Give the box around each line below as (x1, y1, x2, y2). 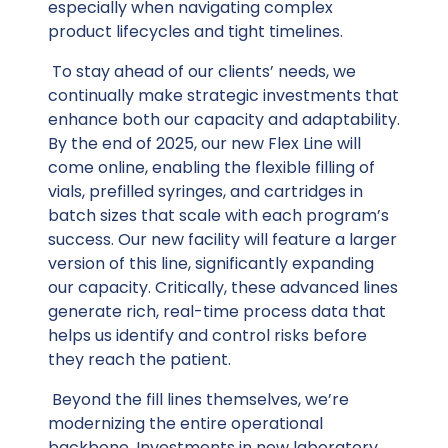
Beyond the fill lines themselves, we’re (52, 387, 349, 411)
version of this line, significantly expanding (48, 251, 374, 275)
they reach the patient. (48, 347, 231, 371)
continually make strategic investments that (48, 83, 399, 107)
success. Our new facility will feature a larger (48, 227, 397, 251)
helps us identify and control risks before (48, 323, 367, 347)
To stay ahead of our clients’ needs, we (52, 59, 356, 83)
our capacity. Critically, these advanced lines (48, 275, 398, 299)
